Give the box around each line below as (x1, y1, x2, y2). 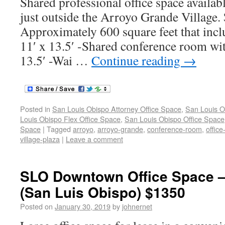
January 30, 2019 (55, 201, 110, 211)
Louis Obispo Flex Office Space (20, 114, 121, 124)
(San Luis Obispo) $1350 (20, 182, 185, 202)
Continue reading (91, 52, 183, 69)
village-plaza (20, 134, 60, 144)
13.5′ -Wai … (20, 52, 91, 69)
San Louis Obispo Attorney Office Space (52, 103, 181, 114)
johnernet (122, 201, 152, 211)
